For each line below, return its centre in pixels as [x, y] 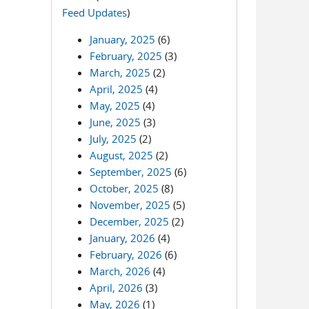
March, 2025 [120, 72]
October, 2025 [124, 188]
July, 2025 [113, 139]
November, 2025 [130, 205]
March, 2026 [120, 271]
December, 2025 [130, 221]
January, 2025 [123, 39]
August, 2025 [122, 155]
